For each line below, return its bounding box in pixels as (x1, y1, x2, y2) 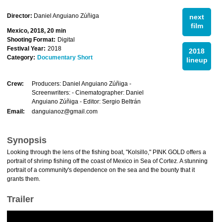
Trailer (7, 194, 34, 204)
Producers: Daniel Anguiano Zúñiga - (32, 80, 131, 87)
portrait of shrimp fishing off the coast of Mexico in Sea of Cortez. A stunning (7, 158, 208, 165)
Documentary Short (37, 54, 93, 61)
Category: (7, 54, 35, 61)
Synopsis (7, 135, 47, 145)
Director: (7, 12, 32, 19)
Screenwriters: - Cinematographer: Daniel (32, 89, 144, 96)
